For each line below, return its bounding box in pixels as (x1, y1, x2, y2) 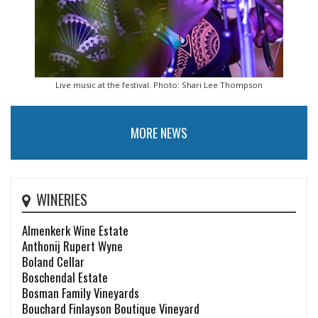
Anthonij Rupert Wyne (22, 236, 123, 255)
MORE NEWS (131, 123, 187, 142)
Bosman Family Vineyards (22, 283, 139, 302)
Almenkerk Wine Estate (22, 221, 128, 239)
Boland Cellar (22, 252, 84, 270)
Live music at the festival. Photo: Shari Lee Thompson (55, 79, 263, 90)
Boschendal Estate (22, 268, 108, 286)
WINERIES (36, 187, 88, 210)
